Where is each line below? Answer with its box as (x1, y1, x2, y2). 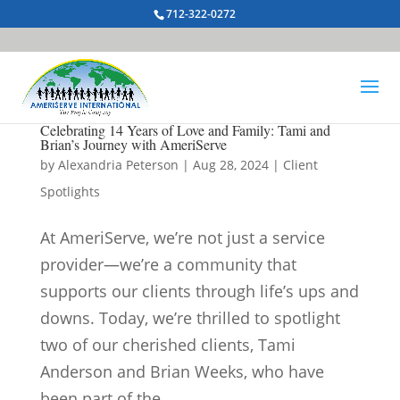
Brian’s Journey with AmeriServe (39, 135, 227, 154)
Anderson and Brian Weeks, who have (39, 361, 324, 382)
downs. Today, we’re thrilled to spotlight (39, 307, 340, 329)
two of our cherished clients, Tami (39, 334, 296, 355)
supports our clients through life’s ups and (39, 280, 359, 302)
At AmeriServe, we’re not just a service (39, 227, 325, 248)
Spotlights (39, 183, 100, 200)
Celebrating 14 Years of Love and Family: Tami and (39, 121, 330, 139)
